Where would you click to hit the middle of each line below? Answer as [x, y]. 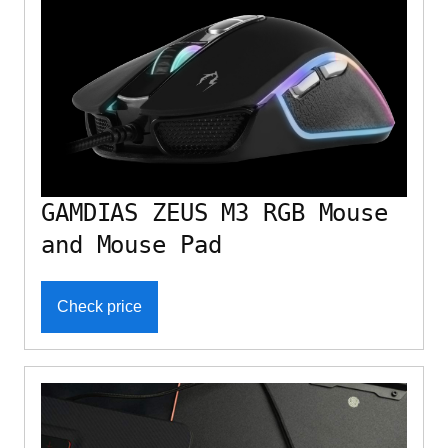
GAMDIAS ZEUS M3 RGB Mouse [215, 213]
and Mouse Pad [131, 245]
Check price [99, 307]
